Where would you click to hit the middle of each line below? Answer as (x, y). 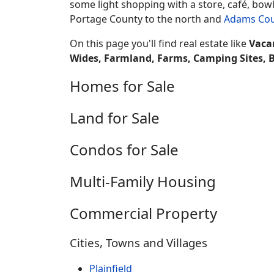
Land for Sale (115, 117)
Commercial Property (143, 213)
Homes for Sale (122, 86)
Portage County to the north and (147, 19)
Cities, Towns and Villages (139, 242)
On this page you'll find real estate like (159, 43)
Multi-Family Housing (143, 181)
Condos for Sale (124, 149)
